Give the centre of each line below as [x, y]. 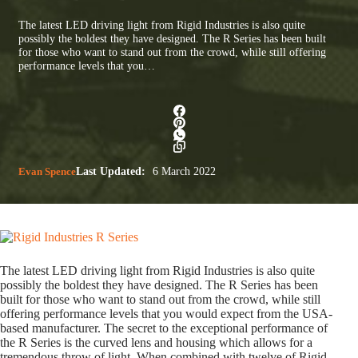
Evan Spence [47, 171]
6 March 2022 [183, 171]
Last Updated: [111, 171]
